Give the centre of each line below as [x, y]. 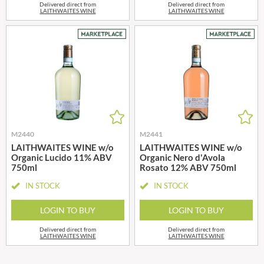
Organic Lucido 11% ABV [62, 157]
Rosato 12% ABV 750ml [188, 167]
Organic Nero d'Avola [182, 157]
